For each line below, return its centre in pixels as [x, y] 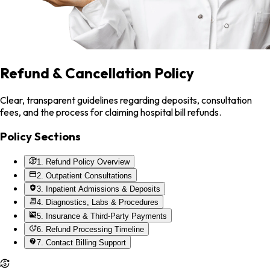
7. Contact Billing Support [82, 243]
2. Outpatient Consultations [85, 175]
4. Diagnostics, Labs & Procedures [98, 202]
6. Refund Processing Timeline [91, 229]
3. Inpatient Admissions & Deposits [99, 189]
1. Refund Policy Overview [83, 162]
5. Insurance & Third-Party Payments [102, 216]
